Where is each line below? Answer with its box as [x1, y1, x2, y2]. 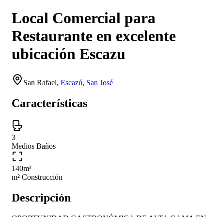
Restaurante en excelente [12, 27, 176, 45]
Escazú [61, 78, 82, 87]
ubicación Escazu [12, 45, 125, 63]
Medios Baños [12, 141, 56, 150]
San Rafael [23, 78, 57, 87]
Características [12, 96, 87, 109]
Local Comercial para [12, 9, 155, 27]
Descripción [12, 191, 71, 204]
